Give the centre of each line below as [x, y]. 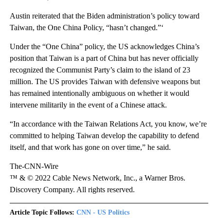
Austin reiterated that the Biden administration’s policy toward [105, 16]
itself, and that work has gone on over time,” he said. [90, 147]
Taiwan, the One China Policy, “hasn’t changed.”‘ [87, 28]
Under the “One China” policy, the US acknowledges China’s [105, 47]
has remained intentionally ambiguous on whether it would [100, 93]
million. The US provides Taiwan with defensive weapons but [105, 82]
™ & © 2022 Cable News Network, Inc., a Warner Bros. [98, 178]
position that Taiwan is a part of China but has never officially [104, 58]
